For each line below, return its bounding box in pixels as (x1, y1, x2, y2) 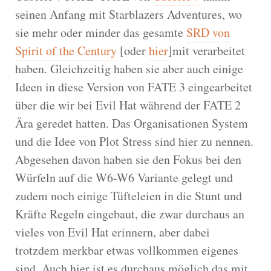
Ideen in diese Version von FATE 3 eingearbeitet (15, 78, 252, 95)
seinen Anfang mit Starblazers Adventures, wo (15, 5, 242, 22)
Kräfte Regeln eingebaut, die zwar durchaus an (15, 205, 244, 222)
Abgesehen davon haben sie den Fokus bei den (15, 151, 241, 168)
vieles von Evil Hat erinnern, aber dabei (15, 223, 210, 240)
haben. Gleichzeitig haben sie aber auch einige (15, 60, 243, 77)
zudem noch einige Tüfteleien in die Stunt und (15, 187, 242, 204)
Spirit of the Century (15, 42, 117, 59)
